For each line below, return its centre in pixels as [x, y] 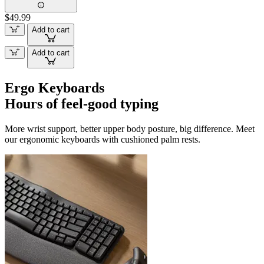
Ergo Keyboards [55, 88]
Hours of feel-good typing [82, 104]
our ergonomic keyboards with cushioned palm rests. [103, 140]
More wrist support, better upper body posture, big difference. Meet [130, 129]
